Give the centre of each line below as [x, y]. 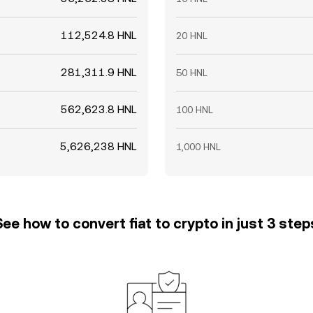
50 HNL [192, 73]
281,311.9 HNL [99, 72]
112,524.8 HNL [99, 35]
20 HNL [192, 36]
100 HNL [195, 110]
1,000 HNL [198, 147]
